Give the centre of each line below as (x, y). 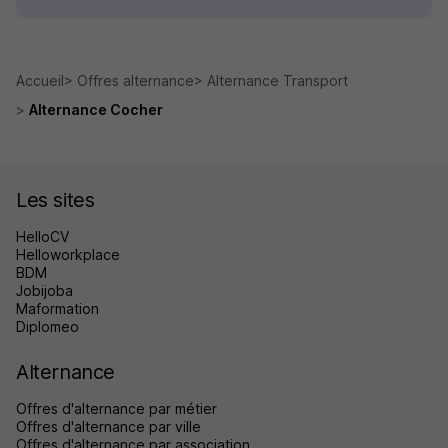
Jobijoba (44, 291)
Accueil (40, 81)
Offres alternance (135, 81)
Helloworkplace (68, 255)
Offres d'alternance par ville (108, 427)
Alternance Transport (277, 81)
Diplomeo (47, 327)
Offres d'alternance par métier (116, 409)
